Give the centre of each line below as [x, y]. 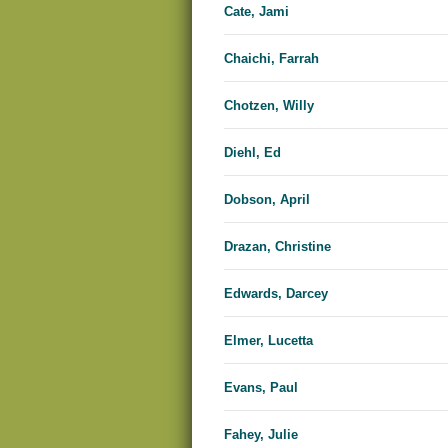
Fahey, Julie [261, 435]
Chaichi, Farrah [271, 59]
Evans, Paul [261, 388]
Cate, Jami [256, 12]
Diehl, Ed [252, 153]
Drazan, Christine [277, 247]
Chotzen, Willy [269, 106]
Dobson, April [267, 200]
